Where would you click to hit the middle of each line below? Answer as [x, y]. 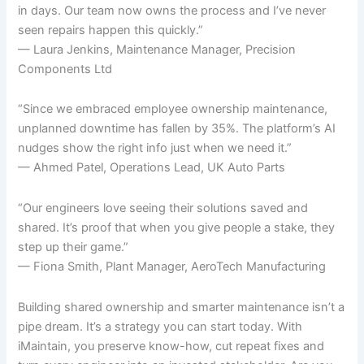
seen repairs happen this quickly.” [111, 30]
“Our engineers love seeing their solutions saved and [163, 208]
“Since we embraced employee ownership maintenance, [173, 109]
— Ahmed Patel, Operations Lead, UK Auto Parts [152, 168]
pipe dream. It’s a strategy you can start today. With [160, 327]
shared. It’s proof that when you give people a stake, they [177, 227]
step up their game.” [74, 247]
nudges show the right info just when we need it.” [155, 148]
